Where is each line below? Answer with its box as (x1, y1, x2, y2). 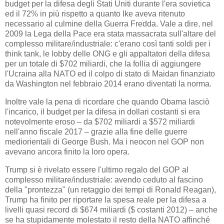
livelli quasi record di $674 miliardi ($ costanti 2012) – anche (5, 205, 217, 214)
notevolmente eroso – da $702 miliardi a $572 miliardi (5, 117, 195, 126)
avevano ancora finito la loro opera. (5, 147, 129, 156)
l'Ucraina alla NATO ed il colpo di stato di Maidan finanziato (5, 69, 215, 78)
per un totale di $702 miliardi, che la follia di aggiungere (5, 59, 201, 68)
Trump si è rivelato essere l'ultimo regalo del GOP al (5, 165, 188, 174)
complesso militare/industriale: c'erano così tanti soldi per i (5, 39, 210, 48)
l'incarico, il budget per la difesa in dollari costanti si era (5, 107, 200, 116)
